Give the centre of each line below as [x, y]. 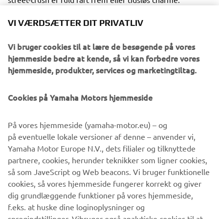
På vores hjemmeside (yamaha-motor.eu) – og [88, 125]
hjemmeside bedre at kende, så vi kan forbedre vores [104, 58]
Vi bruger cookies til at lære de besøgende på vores [101, 46]
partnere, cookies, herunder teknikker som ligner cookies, [108, 160]
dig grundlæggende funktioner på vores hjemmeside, [100, 195]
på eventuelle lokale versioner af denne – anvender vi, [102, 136]
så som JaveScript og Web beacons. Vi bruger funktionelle [109, 172]
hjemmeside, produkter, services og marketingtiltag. [102, 70]
